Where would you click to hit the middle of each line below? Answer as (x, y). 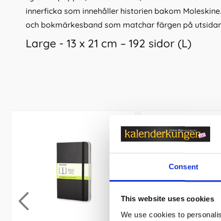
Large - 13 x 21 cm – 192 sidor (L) (109, 44)
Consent (184, 167)
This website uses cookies (167, 199)
